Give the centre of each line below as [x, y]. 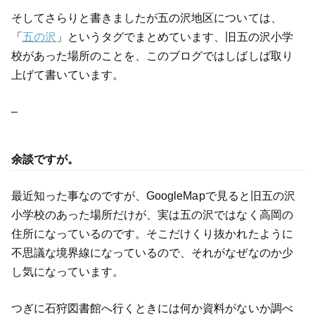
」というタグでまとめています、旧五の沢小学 [174, 37]
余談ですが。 [45, 159]
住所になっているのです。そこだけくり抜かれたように [152, 234]
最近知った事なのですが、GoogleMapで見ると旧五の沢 [153, 196]
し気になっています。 [67, 272]
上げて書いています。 [67, 75]
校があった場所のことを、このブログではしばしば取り [152, 56]
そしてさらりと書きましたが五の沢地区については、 [146, 18]
